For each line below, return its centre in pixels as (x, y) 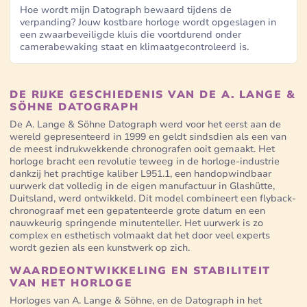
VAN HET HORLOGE (71, 283)
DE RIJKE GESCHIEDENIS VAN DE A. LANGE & (153, 94)
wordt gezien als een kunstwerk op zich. (100, 247)
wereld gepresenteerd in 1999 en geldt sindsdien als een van (148, 136)
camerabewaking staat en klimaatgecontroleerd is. (134, 47)
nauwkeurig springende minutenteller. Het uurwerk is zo (136, 223)
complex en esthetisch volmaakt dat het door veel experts (140, 235)
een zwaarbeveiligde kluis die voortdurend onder (131, 34)
